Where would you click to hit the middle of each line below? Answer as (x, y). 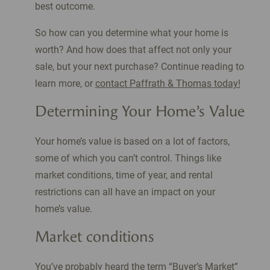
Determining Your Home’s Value (140, 111)
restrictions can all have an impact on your (125, 192)
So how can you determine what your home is (131, 33)
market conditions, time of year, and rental (124, 175)
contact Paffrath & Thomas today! (168, 84)
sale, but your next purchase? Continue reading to (139, 67)
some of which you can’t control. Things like (128, 159)
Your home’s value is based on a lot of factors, (132, 142)
